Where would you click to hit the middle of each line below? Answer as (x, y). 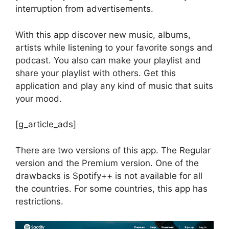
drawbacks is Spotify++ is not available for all (109, 176)
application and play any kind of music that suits (114, 86)
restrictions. (39, 201)
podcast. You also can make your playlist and (108, 60)
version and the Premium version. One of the (107, 163)
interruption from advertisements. (84, 9)
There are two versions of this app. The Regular (113, 150)
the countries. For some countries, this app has (111, 188)
